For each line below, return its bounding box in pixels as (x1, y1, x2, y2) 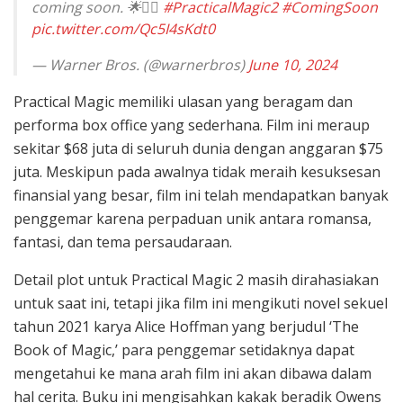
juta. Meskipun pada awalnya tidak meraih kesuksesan (13, 162, 381, 183)
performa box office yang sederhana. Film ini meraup (13, 115, 370, 136)
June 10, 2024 (248, 55, 337, 76)
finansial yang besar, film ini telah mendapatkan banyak (13, 185, 389, 206)
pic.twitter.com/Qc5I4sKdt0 (31, 19, 215, 40)
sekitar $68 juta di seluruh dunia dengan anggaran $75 (13, 139, 383, 159)
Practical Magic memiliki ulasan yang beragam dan (13, 92, 353, 112)
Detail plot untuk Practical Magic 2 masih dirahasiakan (13, 270, 379, 291)
